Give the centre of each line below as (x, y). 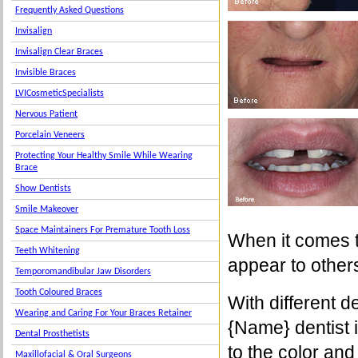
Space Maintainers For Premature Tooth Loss (103, 230)
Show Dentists (43, 189)
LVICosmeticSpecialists (60, 93)
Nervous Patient (46, 114)
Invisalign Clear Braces (59, 52)
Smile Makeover (47, 209)
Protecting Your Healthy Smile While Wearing (104, 156)
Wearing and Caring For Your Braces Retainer (103, 313)
